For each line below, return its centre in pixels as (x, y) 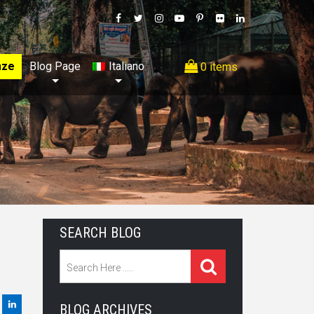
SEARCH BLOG (100, 233)
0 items (218, 67)
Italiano (127, 66)
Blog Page (55, 66)
